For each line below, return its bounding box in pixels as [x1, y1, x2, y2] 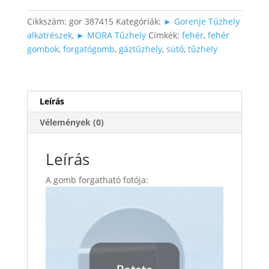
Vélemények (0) [39, 116, 104, 128]
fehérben [26, 23, 64, 35]
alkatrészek [26, 29, 72, 41]
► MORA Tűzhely [76, 29, 146, 41]
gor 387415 [68, 15, 113, 27]
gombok [26, 43, 59, 55]
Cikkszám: [26, 15, 69, 27]
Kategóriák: [115, 15, 163, 27]
